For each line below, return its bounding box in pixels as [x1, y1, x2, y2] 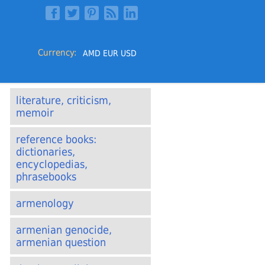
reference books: [16, 133, 96, 146]
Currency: [38, 47, 82, 58]
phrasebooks [16, 170, 76, 183]
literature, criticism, [16, 94, 111, 106]
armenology [16, 197, 74, 209]
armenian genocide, [16, 224, 112, 236]
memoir [16, 106, 54, 119]
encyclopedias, [16, 158, 88, 170]
